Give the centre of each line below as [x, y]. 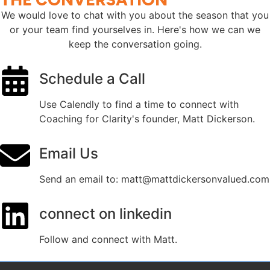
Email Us [69, 153]
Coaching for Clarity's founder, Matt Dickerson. [147, 118]
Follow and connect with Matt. [108, 239]
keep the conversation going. [135, 44]
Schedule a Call [92, 78]
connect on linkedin [105, 213]
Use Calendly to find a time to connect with [139, 104]
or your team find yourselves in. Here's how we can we [135, 29]
